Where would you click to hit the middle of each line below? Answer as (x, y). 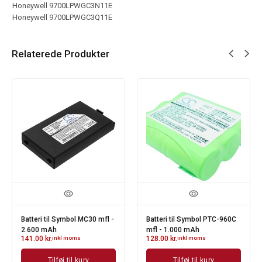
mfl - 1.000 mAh (173, 230)
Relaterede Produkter (61, 54)
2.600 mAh (39, 230)
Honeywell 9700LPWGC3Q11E (62, 17)
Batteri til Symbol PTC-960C (191, 219)
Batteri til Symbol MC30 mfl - (68, 219)
